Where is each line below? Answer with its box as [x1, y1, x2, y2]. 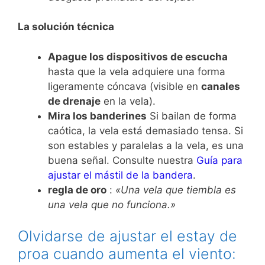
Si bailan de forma [147, 109, 237, 122]
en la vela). [101, 95, 156, 107]
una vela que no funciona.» [48, 198, 176, 211]
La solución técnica [18, 21, 114, 33]
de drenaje [48, 95, 101, 107]
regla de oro [48, 183, 106, 196]
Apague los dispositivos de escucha [48, 50, 228, 63]
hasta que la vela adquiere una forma [48, 65, 225, 77]
